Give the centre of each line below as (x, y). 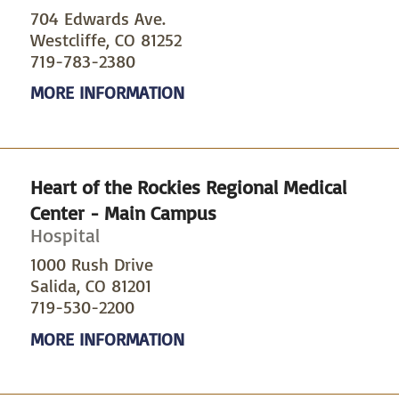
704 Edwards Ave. (98, 19)
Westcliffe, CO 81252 (106, 40)
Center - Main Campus (123, 212)
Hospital (65, 235)
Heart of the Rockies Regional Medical (188, 187)
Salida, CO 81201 (90, 286)
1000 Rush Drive (91, 265)
